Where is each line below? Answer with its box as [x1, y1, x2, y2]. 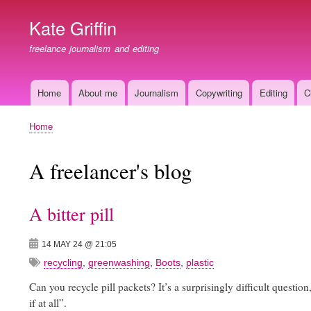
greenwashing [88, 257, 150, 269]
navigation [19, 104, 70, 121]
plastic [186, 257, 214, 269]
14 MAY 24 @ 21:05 [42, 239, 117, 250]
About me [78, 86, 118, 100]
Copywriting [195, 86, 242, 100]
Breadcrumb [29, 129, 84, 144]
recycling [44, 257, 83, 269]
